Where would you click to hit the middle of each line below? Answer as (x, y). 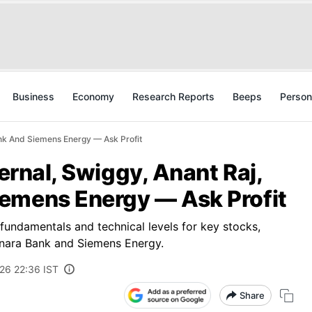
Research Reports (173, 96)
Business (33, 96)
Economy (93, 96)
